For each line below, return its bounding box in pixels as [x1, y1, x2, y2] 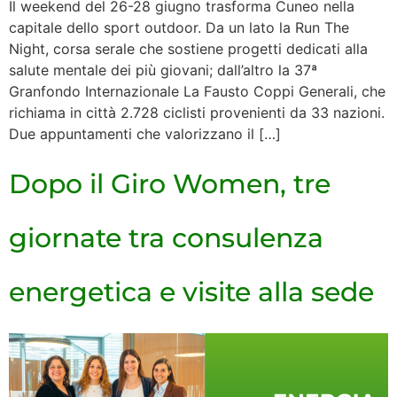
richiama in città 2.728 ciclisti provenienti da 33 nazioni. [9, 103, 385, 121]
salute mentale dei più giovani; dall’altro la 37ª [9, 60, 317, 79]
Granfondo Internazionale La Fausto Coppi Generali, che [9, 82, 385, 100]
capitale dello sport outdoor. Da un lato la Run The [9, 18, 349, 36]
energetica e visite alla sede [9, 276, 374, 309]
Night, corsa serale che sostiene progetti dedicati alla [9, 39, 368, 58]
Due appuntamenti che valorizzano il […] [9, 124, 281, 143]
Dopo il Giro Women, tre [9, 167, 331, 201]
